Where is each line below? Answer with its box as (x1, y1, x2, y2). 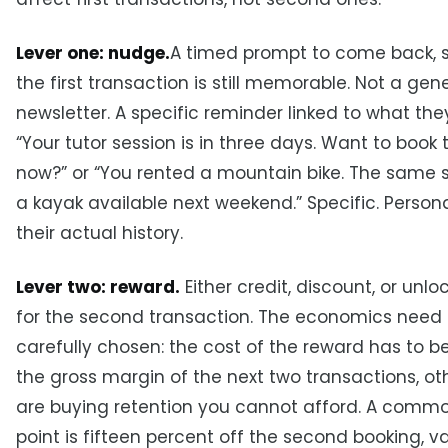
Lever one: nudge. (16, 40, 170, 65)
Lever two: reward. (16, 274, 180, 299)
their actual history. (16, 220, 183, 245)
